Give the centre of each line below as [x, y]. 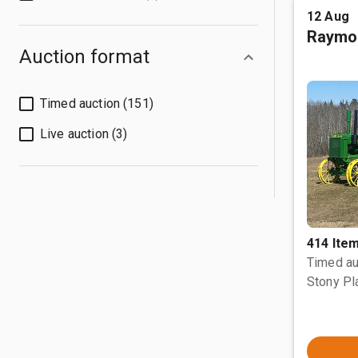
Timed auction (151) [97, 103]
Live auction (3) [84, 134]
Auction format [84, 57]
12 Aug [328, 16]
